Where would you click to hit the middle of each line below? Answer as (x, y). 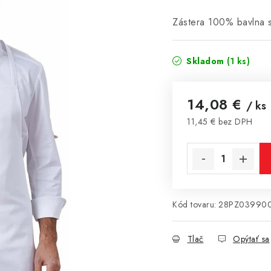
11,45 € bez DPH (220, 122)
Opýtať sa (251, 239)
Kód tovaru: (194, 204)
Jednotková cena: (224, 135)
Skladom (205, 61)
